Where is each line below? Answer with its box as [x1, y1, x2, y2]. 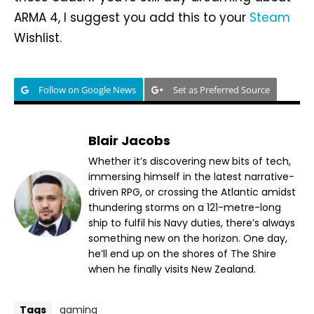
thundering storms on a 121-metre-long [88, 200, 281, 215]
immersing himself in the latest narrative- [88, 170, 294, 184]
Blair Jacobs [88, 132, 170, 150]
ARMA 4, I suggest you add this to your [14, 9, 250, 27]
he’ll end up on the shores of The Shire [88, 247, 276, 261]
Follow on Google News [39, 83, 136, 97]
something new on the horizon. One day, [88, 231, 287, 246]
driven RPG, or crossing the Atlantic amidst [88, 185, 296, 200]
